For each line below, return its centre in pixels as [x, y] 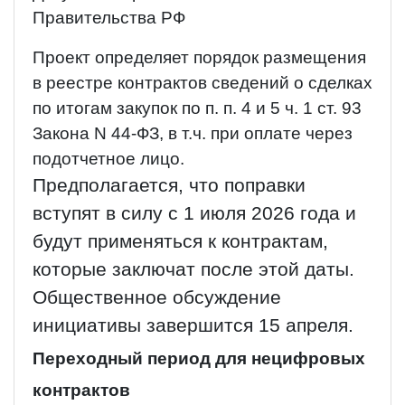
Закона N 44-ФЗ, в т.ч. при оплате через [193, 134]
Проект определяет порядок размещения [199, 58]
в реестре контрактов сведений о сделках [202, 83]
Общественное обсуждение [157, 298]
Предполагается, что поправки [169, 186]
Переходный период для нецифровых [199, 359]
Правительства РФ [109, 18]
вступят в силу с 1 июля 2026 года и [194, 214]
